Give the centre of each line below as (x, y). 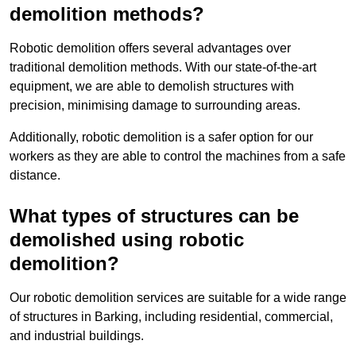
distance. (35, 176)
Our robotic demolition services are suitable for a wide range (178, 298)
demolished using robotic (127, 240)
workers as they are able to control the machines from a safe (178, 157)
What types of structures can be (154, 216)
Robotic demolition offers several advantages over (150, 48)
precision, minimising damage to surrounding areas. (155, 106)
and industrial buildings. (77, 336)
